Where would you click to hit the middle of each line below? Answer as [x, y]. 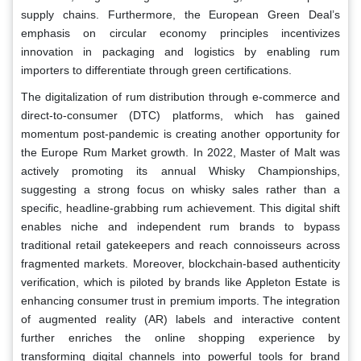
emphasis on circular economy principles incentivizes [180, 33]
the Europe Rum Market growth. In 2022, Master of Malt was [180, 153]
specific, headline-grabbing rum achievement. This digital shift [180, 208]
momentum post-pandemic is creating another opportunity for [180, 134]
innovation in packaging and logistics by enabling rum [180, 52]
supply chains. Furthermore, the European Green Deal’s [180, 15]
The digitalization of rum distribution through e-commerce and [180, 97]
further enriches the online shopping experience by [180, 338]
